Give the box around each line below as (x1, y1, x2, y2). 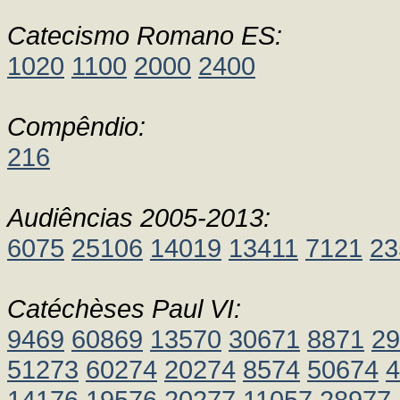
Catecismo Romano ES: (7, 21, 282, 50)
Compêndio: (7, 112, 146, 141)
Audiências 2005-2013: (7, 203, 271, 232)
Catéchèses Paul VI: (7, 294, 241, 323)
